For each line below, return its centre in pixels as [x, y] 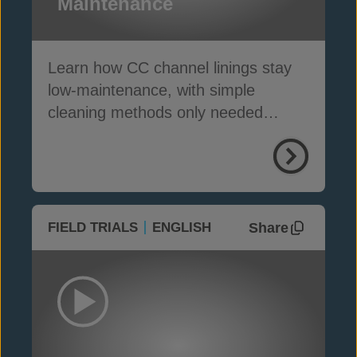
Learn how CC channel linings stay [170, 68]
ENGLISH [182, 228]
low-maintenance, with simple [151, 90]
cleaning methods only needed [155, 112]
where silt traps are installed [147, 135]
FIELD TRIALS [93, 228]
